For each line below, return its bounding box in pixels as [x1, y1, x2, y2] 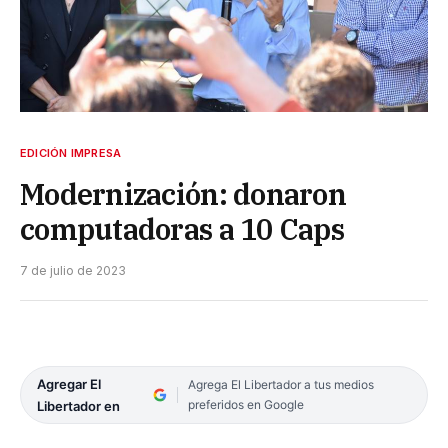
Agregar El [37, 375, 101, 392]
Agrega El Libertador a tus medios [187, 376, 374, 392]
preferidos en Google [187, 396, 304, 412]
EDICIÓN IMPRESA [20, 145, 122, 160]
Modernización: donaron [20, 174, 347, 213]
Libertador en [37, 397, 120, 414]
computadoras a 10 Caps [20, 209, 345, 248]
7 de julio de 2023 [20, 262, 126, 278]
